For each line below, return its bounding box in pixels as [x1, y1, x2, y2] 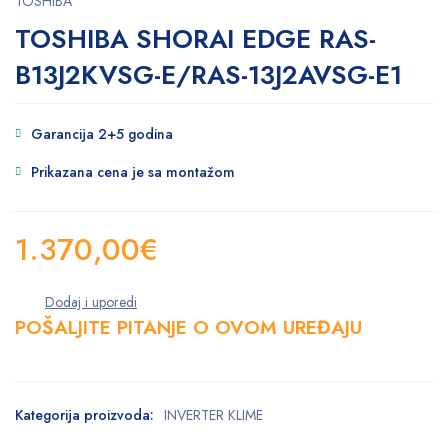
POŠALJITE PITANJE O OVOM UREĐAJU [15, 313, 362, 342]
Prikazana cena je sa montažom [31, 162, 235, 182]
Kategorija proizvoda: [15, 405, 154, 426]
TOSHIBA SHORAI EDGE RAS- [15, 20, 376, 58]
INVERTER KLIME [164, 405, 263, 426]
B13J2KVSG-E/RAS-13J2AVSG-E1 [15, 56, 402, 94]
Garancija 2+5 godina [31, 124, 173, 144]
